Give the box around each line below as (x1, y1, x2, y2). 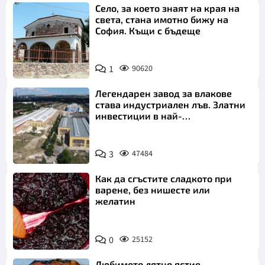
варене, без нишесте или (95, 184, 211, 196)
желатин (95, 195, 136, 207)
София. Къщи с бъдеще (95, 24, 201, 36)
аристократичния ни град (95, 121, 215, 133)
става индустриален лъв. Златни (95, 99, 246, 111)
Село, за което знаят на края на (95, 2, 240, 14)
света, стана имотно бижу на (95, 13, 229, 25)
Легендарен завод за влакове (95, 88, 232, 99)
